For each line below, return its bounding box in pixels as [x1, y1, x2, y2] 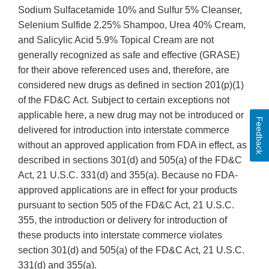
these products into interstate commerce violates [18, 230, 222, 241]
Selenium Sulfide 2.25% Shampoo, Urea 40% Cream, [18, 20, 246, 31]
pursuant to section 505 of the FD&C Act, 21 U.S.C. [18, 200, 234, 211]
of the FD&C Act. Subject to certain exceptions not [18, 95, 229, 106]
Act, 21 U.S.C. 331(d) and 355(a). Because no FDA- [18, 170, 238, 181]
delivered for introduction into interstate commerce [18, 125, 229, 136]
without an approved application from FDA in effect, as [18, 140, 247, 151]
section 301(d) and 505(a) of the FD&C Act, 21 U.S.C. [18, 245, 244, 256]
